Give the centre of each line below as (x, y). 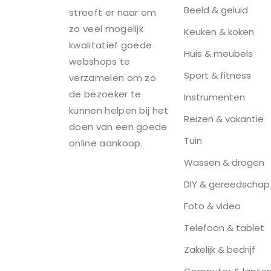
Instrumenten (214, 97)
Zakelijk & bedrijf (220, 250)
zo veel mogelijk (106, 28)
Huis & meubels (218, 54)
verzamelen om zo (113, 77)
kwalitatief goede (111, 45)
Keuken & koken (219, 32)
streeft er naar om (113, 12)
